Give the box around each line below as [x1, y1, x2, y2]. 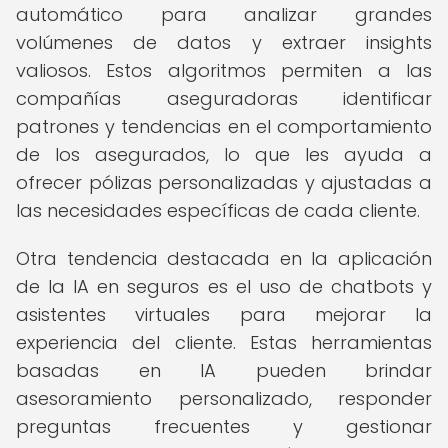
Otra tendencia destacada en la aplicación [16, 246, 432, 271]
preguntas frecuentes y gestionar [16, 414, 432, 439]
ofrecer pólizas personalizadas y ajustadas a [16, 170, 432, 195]
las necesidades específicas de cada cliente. [16, 198, 420, 223]
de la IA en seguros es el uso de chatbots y [16, 274, 432, 299]
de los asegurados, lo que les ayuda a [16, 142, 432, 167]
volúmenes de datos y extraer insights [16, 30, 432, 55]
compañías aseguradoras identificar [16, 86, 432, 111]
